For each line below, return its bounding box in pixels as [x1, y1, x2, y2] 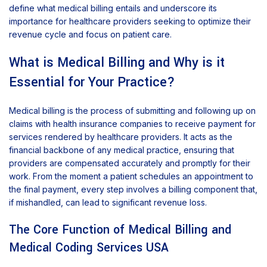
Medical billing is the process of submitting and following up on [9, 105, 256, 116]
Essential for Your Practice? [9, 73, 175, 92]
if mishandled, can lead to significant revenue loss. [9, 197, 207, 208]
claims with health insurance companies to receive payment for [9, 119, 256, 129]
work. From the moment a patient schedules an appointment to [9, 171, 253, 182]
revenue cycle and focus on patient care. [9, 29, 172, 40]
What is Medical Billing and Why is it [9, 53, 225, 73]
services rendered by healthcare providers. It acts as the [9, 132, 232, 142]
